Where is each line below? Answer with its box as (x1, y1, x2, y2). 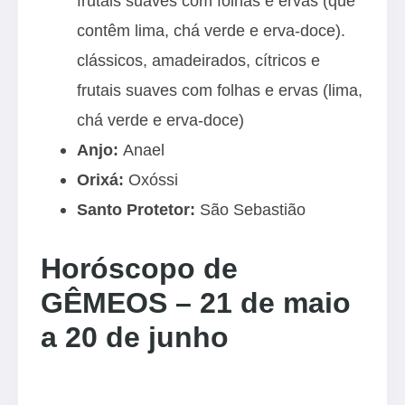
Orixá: (77, 170, 124, 189)
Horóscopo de (41, 252, 238, 285)
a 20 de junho (41, 321, 229, 353)
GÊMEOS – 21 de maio (41, 287, 351, 319)
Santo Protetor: (77, 200, 195, 219)
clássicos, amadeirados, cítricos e (77, 51, 320, 70)
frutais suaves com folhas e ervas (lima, (77, 80, 363, 99)
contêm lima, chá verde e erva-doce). (77, 21, 345, 40)
